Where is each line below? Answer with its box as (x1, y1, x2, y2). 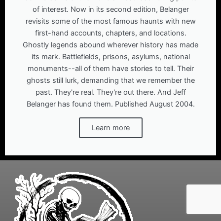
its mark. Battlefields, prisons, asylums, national (31, 52, 190, 61)
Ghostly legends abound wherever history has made (23, 40, 198, 49)
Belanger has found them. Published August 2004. (26, 99, 195, 109)
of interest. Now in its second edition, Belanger (32, 4, 189, 14)
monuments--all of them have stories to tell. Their (27, 64, 194, 73)
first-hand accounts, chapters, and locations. (35, 28, 186, 37)
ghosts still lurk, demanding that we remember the (26, 75, 195, 85)
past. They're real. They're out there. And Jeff (35, 87, 186, 97)
